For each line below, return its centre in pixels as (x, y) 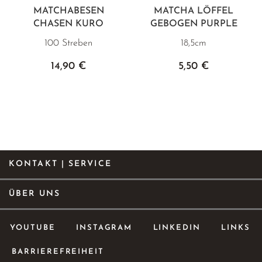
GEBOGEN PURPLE (194, 24)
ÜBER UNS (35, 194)
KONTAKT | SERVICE (60, 164)
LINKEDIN (177, 227)
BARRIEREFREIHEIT (58, 251)
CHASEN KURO (68, 24)
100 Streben (68, 43)
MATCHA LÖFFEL (194, 11)
